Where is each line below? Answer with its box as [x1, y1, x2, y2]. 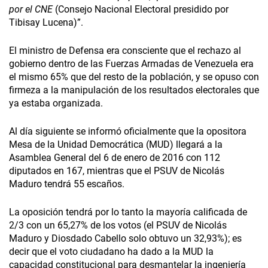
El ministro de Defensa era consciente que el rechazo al [9, 45, 241, 57]
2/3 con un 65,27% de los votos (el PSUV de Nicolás [9, 220, 227, 232]
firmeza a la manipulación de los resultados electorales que [9, 84, 259, 96]
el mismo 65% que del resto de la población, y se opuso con [9, 71, 259, 83]
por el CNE [9, 4, 55, 16]
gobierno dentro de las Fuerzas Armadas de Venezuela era [9, 58, 254, 70]
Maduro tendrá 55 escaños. [9, 178, 124, 190]
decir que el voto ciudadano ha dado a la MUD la [9, 246, 214, 258]
